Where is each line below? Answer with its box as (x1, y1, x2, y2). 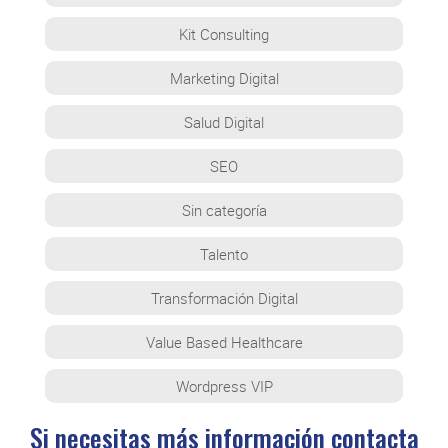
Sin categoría (181, 199, 267, 220)
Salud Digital (184, 111, 264, 132)
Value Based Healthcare (145, 331, 303, 352)
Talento (200, 243, 248, 264)
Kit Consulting (179, 23, 269, 44)
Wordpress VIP (175, 375, 273, 396)
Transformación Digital (150, 287, 298, 308)
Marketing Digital (169, 67, 279, 88)
